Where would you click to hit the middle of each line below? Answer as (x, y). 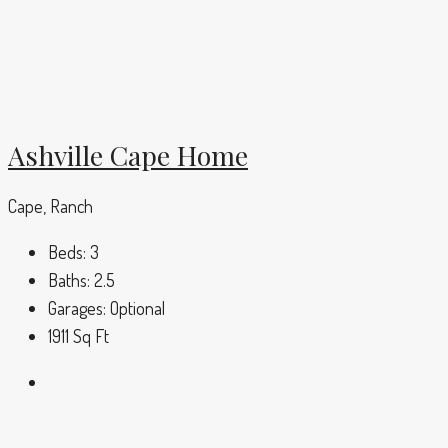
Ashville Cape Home (128, 155)
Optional (137, 307)
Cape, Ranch (50, 205)
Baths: (69, 279)
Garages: (77, 307)
